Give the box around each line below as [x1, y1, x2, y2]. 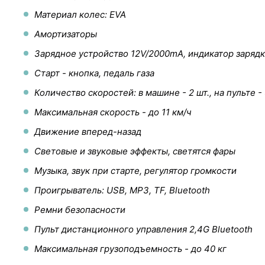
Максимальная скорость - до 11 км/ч [34, 106, 192, 118]
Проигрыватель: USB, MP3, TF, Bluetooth [34, 184, 210, 196]
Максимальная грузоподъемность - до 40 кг [34, 243, 227, 254]
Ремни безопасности [34, 203, 125, 215]
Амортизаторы [34, 28, 97, 40]
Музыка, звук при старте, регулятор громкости [34, 164, 237, 176]
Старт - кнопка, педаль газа [34, 67, 154, 79]
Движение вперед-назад [34, 125, 141, 137]
